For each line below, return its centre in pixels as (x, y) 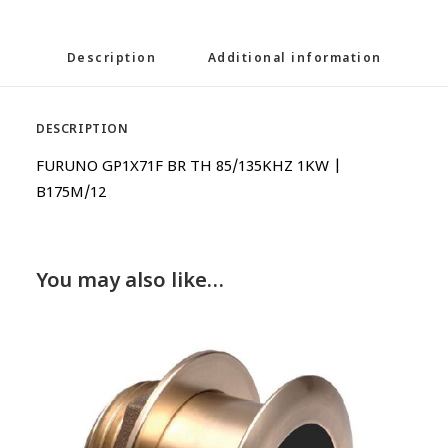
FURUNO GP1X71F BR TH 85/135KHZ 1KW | (189, 167)
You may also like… (130, 282)
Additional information (294, 59)
